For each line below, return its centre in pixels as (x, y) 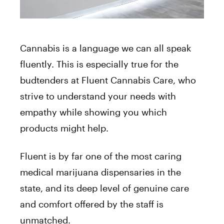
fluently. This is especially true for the (99, 64)
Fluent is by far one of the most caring (101, 156)
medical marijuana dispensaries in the (100, 172)
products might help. (64, 128)
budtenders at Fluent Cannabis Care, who (108, 80)
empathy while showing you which (93, 112)
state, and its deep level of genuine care (104, 188)
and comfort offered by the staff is (92, 204)
